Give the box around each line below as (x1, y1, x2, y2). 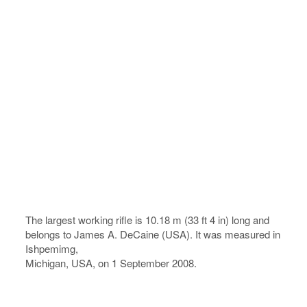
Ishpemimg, (25, 241, 79, 256)
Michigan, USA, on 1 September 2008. (25, 256, 197, 270)
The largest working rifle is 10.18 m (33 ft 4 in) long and (25, 212, 270, 227)
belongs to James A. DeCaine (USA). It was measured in (25, 227, 281, 241)
